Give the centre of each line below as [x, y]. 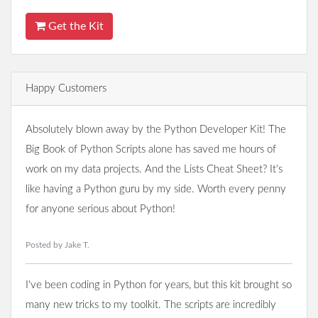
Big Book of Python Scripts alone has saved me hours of [151, 150]
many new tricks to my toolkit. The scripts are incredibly [151, 305]
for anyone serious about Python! [100, 209]
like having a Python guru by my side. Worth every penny [156, 190]
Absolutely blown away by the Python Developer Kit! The [156, 130]
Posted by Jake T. [57, 245]
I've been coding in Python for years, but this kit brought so [159, 285]
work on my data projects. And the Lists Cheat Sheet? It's [154, 170]
